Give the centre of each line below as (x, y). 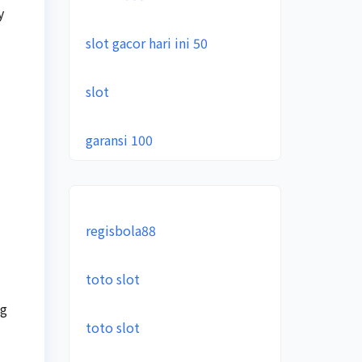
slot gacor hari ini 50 (146, 43)
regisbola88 (120, 230)
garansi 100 (119, 140)
